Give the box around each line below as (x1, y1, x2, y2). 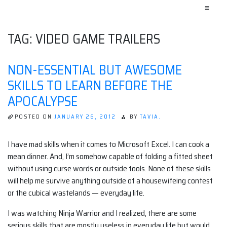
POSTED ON (15, 112, 54, 121)
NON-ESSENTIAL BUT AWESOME (8, 59, 182, 80)
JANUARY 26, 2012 (54, 112, 116, 121)
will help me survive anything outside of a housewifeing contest (8, 174, 213, 187)
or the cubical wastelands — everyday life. (8, 186, 144, 200)
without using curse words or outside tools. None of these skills (8, 162, 211, 175)
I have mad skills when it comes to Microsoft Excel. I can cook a (8, 138, 209, 151)
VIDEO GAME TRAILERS (35, 28, 160, 49)
